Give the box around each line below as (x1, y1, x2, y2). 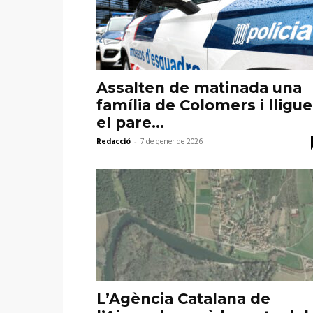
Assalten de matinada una (96, 79, 302, 97)
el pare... (96, 114, 164, 132)
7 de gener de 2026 (140, 136, 203, 149)
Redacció (96, 136, 131, 149)
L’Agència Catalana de (96, 290, 270, 308)
